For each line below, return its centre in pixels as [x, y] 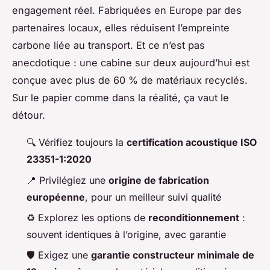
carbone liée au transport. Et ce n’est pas [108, 46]
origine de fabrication [159, 180]
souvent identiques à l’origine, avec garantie [126, 235]
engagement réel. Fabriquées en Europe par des [127, 11]
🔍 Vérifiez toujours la [77, 143]
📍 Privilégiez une [67, 180]
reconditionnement [194, 218]
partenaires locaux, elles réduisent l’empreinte [121, 28]
